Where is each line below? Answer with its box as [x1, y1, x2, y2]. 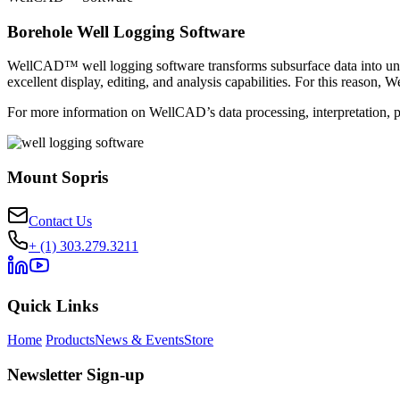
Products [46, 332, 95, 348]
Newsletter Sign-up [7, 365, 145, 385]
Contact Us [29, 212, 92, 229]
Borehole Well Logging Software [7, 21, 245, 41]
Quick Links [7, 296, 98, 315]
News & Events [95, 332, 184, 348]
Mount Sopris [7, 168, 108, 187]
